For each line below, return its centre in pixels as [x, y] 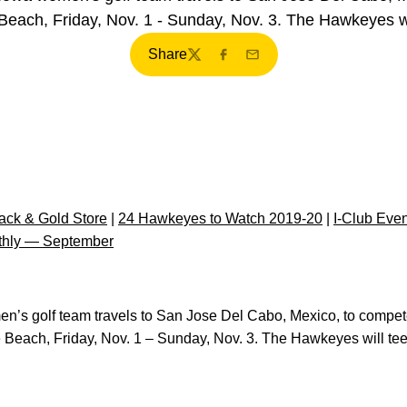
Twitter [207, 64]
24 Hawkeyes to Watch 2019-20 [220, 218]
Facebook [247, 64]
